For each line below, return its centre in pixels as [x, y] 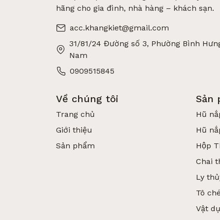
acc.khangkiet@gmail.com [119, 28]
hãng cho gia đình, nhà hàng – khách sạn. [135, 8]
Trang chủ [75, 114]
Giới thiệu [74, 130]
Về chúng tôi [87, 99]
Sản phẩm [75, 146]
